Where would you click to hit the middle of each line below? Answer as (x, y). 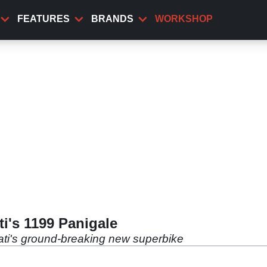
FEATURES (44, 19)
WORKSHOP (184, 19)
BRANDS (112, 19)
